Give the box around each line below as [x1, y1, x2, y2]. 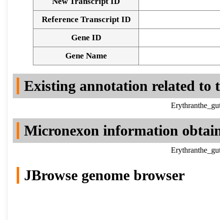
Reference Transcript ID [41, 15, 131, 25]
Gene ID [71, 33, 101, 43]
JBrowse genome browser [24, 167, 185, 184]
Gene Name [65, 51, 107, 61]
